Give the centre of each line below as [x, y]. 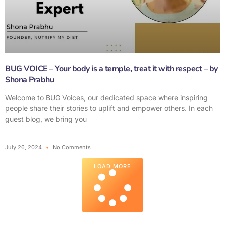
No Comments [71, 147]
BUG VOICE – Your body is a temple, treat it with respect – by [111, 69]
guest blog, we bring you [46, 119]
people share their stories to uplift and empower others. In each [109, 108]
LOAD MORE [113, 166]
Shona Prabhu [29, 80]
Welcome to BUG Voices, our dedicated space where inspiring [106, 98]
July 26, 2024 [24, 147]
